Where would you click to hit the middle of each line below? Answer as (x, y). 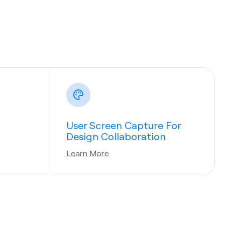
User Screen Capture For (123, 125)
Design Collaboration (116, 136)
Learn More (87, 153)
